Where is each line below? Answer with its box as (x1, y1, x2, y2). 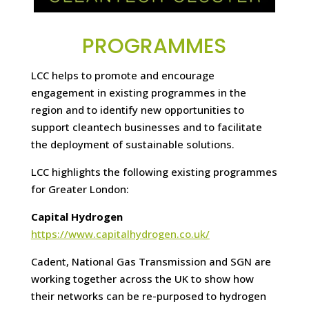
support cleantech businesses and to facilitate (30, 120, 262, 134)
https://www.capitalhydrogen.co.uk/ (30, 227, 210, 241)
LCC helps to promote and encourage (30, 68, 215, 83)
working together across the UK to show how (30, 272, 254, 286)
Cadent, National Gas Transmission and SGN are (30, 255, 271, 269)
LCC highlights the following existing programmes (30, 165, 277, 179)
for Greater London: (30, 182, 129, 197)
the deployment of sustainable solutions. (30, 137, 235, 152)
